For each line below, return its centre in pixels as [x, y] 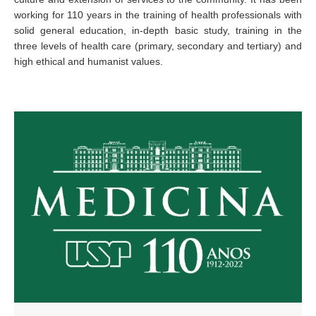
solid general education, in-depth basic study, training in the [158, 30]
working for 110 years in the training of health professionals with [158, 15]
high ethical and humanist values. [89, 61]
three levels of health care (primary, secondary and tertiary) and [158, 46]
